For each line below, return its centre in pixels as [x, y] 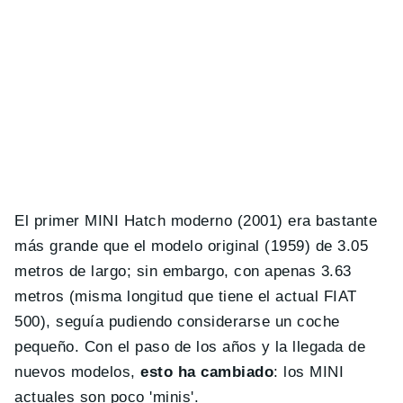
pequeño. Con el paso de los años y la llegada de [190, 347]
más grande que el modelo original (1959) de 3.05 [192, 246]
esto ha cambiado [207, 372]
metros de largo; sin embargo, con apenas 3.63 [183, 272]
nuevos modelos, [78, 372]
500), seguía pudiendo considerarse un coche [177, 322]
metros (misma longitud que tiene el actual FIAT [186, 297]
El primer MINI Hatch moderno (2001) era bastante [196, 221]
